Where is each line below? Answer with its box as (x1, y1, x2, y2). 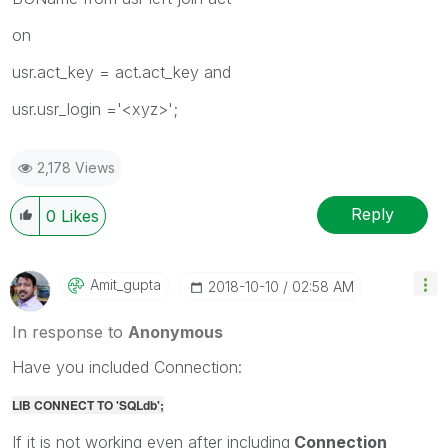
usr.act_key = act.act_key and (12, 61, 231, 82)
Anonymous (128, 321, 223, 342)
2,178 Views (37, 158, 115, 176)
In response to (12, 321, 128, 342)
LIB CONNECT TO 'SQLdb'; (12, 395, 164, 414)
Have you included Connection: (12, 356, 242, 377)
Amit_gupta (90, 275, 161, 293)
